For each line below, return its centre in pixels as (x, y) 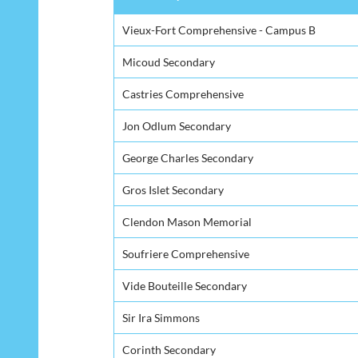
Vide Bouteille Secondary (185, 285)
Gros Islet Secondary (173, 189)
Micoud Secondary (169, 62)
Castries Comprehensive (183, 93)
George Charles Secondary (188, 157)
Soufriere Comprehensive (186, 253)
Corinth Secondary (169, 349)
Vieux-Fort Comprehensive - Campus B (219, 30)
